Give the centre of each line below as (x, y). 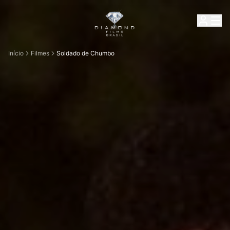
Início (16, 53)
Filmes (40, 53)
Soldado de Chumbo (85, 53)
